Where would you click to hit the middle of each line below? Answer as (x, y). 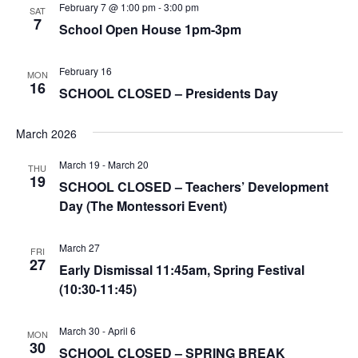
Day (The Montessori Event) (143, 205)
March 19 (79, 164)
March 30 (79, 330)
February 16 (85, 70)
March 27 (79, 247)
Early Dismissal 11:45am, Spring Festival (181, 269)
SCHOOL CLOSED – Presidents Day (168, 93)
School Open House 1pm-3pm (150, 29)
